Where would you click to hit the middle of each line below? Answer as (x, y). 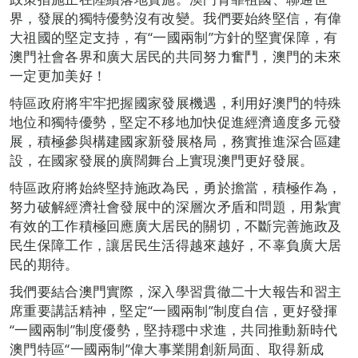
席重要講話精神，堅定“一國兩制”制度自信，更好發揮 (174, 310)
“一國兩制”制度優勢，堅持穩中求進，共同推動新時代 (174, 330)
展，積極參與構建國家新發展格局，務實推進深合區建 (176, 141)
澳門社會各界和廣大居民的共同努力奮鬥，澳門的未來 (176, 56)
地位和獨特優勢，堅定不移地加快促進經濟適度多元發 (176, 122)
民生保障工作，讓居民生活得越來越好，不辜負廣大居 (176, 245)
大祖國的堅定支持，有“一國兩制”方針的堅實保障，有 (174, 37)
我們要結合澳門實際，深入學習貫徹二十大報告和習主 (176, 291)
